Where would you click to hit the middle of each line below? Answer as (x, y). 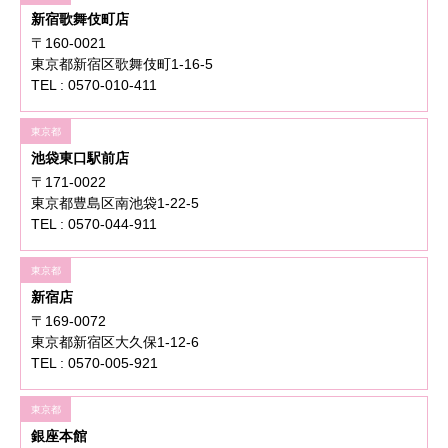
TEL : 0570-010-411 (94, 85)
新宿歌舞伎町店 (80, 19)
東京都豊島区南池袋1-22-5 (115, 203)
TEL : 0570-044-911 (94, 224)
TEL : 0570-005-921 (94, 363)
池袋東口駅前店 (80, 158)
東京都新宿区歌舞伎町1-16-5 (129, 64)
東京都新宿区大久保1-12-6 (122, 342)
